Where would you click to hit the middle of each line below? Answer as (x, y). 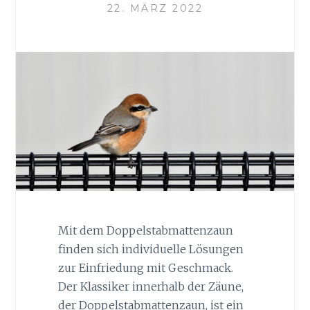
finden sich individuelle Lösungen (151, 249)
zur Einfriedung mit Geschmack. (145, 267)
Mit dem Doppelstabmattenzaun (145, 230)
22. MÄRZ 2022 (155, 8)
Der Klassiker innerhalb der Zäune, (151, 286)
